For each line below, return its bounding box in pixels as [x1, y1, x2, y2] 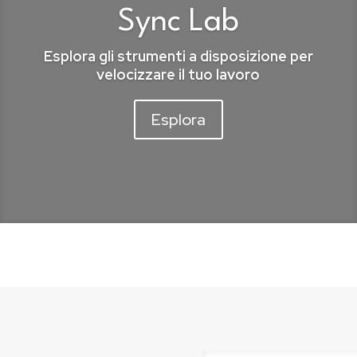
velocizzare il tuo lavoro [96, 65, 261, 84]
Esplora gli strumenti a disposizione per [43, 47, 313, 66]
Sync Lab [117, 7, 239, 38]
